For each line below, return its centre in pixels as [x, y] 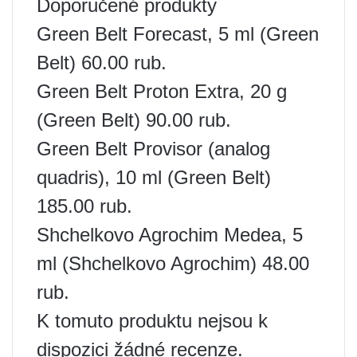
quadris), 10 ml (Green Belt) [154, 178]
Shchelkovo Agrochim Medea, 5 [170, 235]
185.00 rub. [84, 206]
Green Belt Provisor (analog [153, 149]
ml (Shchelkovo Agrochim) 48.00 [173, 264]
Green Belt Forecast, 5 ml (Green [178, 34]
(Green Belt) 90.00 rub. [134, 120]
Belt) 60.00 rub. [102, 63]
